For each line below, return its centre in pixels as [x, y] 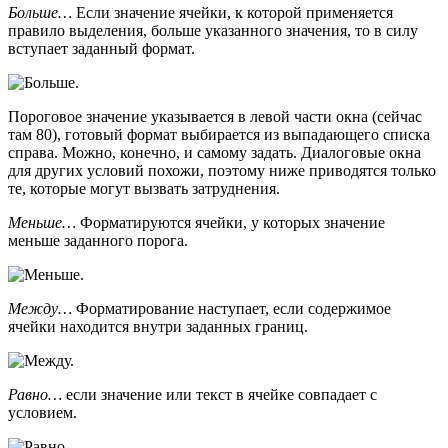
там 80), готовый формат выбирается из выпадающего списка [219, 134]
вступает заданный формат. [101, 48]
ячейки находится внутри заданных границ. [158, 326]
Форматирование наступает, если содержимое [231, 308]
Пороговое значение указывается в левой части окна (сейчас [215, 116]
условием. [42, 412]
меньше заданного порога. [98, 240]
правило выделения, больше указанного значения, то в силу [213, 30]
